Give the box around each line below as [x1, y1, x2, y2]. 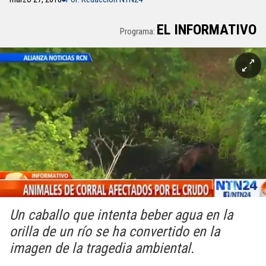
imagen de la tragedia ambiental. [9, 240, 194, 256]
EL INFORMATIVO [157, 21, 256, 38]
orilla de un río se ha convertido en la [9, 223, 220, 240]
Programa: [120, 26, 157, 37]
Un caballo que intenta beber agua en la [9, 207, 233, 223]
